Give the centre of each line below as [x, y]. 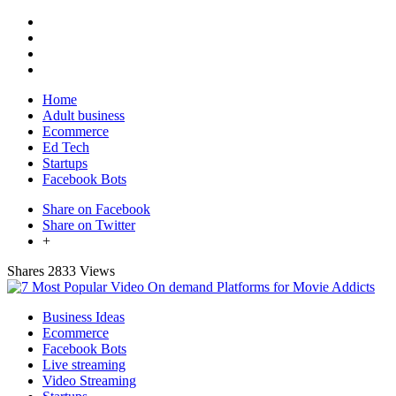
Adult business [84, 115]
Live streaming [84, 365]
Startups [65, 163]
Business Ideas [84, 317]
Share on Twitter [89, 225]
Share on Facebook [96, 209]
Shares [26, 271]
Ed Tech [66, 147]
